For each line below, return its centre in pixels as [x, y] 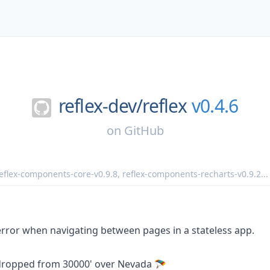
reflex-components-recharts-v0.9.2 [192, 174]
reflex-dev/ [100, 106]
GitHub [144, 130]
